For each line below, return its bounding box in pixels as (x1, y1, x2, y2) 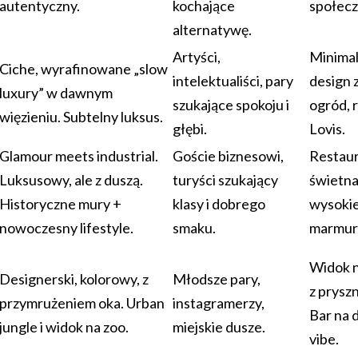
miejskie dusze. (173, 317, 265, 336)
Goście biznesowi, (173, 146, 284, 165)
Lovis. (309, 119, 345, 137)
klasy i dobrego (173, 194, 265, 213)
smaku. (173, 218, 216, 237)
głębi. (173, 119, 207, 137)
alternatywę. (173, 20, 252, 38)
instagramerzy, (173, 293, 265, 312)
